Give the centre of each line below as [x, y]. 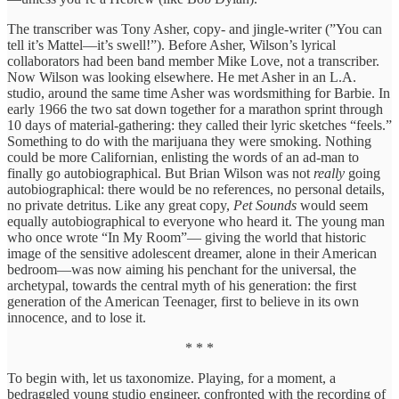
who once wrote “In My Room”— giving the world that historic [187, 237]
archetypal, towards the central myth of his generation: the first [182, 285]
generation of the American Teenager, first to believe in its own [183, 301]
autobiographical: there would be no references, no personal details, [196, 189]
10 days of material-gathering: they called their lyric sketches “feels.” [199, 125]
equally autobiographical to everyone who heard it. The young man [196, 221]
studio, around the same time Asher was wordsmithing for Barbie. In [199, 93]
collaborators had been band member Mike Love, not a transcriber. [193, 61]
